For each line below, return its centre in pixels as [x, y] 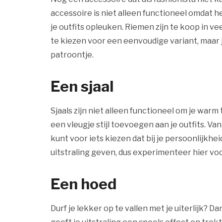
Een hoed [83, 184]
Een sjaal [82, 86]
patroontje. [73, 55]
